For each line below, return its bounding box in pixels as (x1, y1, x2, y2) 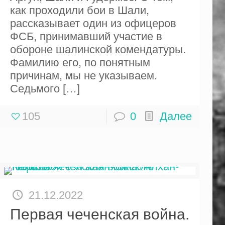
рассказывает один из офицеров (10, 17, 176, 30)
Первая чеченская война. (10, 206, 189, 223)
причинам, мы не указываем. (10, 69, 157, 82)
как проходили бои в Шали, (10, 4, 149, 17)
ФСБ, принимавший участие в (10, 30, 162, 43)
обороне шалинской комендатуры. (10, 43, 186, 56)
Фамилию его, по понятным (10, 56, 150, 69)
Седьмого (10, 82, 60, 95)
